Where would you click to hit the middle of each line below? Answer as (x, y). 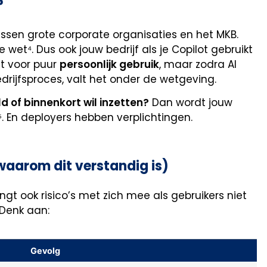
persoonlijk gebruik (109, 64)
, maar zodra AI (198, 64)
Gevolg (45, 250)
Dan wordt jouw (191, 103)
